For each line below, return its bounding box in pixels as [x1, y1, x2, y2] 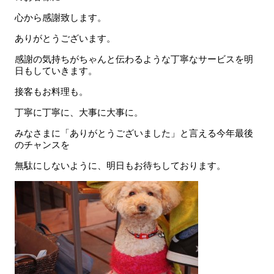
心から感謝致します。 [15, 12, 106, 23]
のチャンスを [15, 139, 70, 150]
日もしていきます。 [15, 65, 97, 76]
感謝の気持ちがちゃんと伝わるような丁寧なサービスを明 [15, 54, 253, 64]
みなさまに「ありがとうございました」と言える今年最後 [15, 128, 253, 138]
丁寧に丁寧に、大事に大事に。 [15, 107, 143, 117]
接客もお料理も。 [15, 86, 88, 97]
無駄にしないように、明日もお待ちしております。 [15, 160, 226, 171]
